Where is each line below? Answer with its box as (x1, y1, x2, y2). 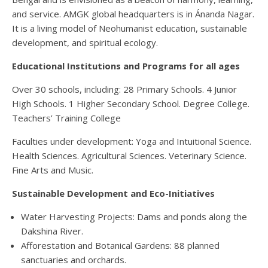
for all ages (187, 60, 240, 72)
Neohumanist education (99, 22, 196, 35)
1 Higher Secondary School (69, 98, 179, 110)
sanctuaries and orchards (21, 254, 124, 266)
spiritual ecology (89, 36, 156, 49)
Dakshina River (21, 225, 81, 237)
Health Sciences (12, 150, 77, 162)
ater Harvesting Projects (29, 211, 133, 223)
